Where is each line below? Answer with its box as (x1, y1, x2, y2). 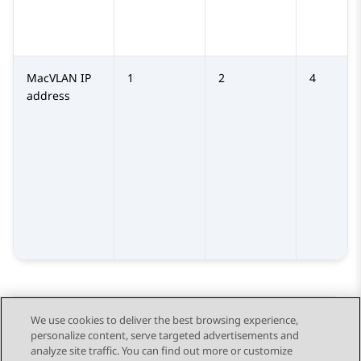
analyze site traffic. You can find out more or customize (31, 343, 293, 358)
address (27, 88, 70, 104)
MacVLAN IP (27, 70, 91, 86)
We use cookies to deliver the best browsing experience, (31, 313, 299, 327)
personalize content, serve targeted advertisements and (31, 328, 300, 342)
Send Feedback (33, 334, 126, 352)
